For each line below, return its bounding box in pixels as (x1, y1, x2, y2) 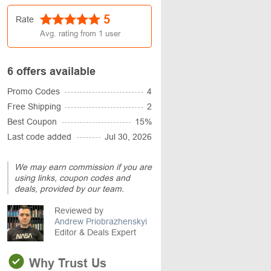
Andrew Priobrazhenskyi (54, 217, 147, 226)
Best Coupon (7, 117, 57, 126)
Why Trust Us (25, 256, 106, 270)
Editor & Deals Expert (54, 227, 136, 237)
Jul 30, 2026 (105, 132, 152, 142)
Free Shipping (7, 102, 61, 111)
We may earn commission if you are (15, 162, 152, 172)
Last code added (7, 132, 71, 142)
